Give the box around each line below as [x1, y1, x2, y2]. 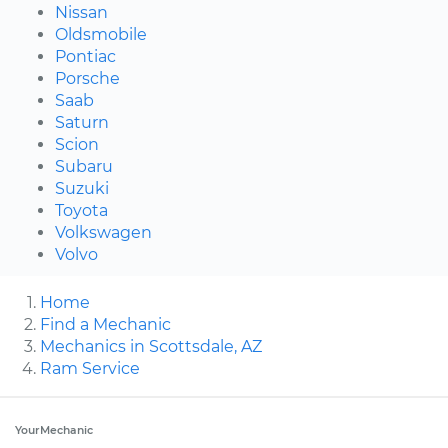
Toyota [55, 200, 108, 220]
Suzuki [55, 178, 109, 198]
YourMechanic [15, 423, 93, 437]
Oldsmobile [55, 24, 147, 44]
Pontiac [55, 46, 116, 66]
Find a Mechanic [40, 314, 171, 334]
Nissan [55, 2, 108, 22]
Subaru [55, 156, 113, 176]
